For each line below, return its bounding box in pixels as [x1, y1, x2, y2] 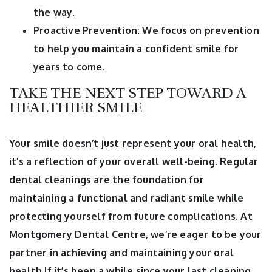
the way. [33, 5, 75, 18]
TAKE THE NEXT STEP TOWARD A [9, 83, 246, 102]
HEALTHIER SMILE [9, 98, 142, 117]
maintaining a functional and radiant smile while [9, 191, 244, 204]
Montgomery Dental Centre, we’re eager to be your [9, 228, 262, 240]
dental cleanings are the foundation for [9, 173, 204, 186]
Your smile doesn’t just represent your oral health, [9, 137, 257, 149]
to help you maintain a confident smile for [33, 42, 239, 55]
